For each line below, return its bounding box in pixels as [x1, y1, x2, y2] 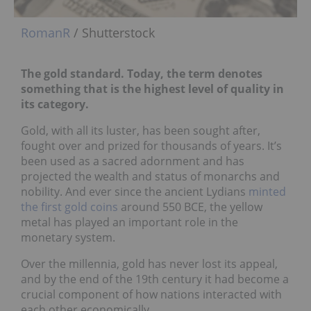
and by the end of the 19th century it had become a [21, 271, 289, 287]
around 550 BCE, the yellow [118, 199, 262, 215]
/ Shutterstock [70, 24, 155, 41]
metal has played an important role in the [21, 214, 238, 230]
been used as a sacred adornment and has [21, 153, 244, 169]
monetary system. [21, 229, 115, 245]
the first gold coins [21, 199, 118, 215]
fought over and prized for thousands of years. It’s [21, 137, 282, 153]
